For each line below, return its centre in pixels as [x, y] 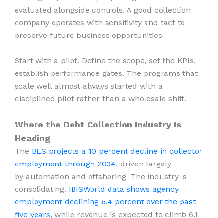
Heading [32, 138]
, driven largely [144, 163]
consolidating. [42, 189]
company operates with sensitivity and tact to [100, 23]
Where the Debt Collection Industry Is [98, 124]
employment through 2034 [65, 163]
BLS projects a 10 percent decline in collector [117, 151]
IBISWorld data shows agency [124, 189]
